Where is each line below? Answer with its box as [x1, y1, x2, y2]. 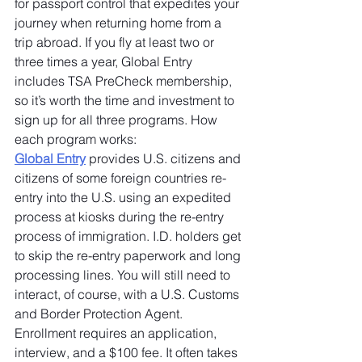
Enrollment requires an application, [15, 325, 220, 341]
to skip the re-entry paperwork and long [15, 247, 244, 263]
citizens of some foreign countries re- [15, 170, 226, 186]
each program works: [15, 131, 137, 147]
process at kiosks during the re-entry [15, 208, 227, 225]
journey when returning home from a [15, 15, 225, 31]
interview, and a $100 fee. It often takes [15, 344, 241, 360]
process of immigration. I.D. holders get [15, 228, 244, 244]
